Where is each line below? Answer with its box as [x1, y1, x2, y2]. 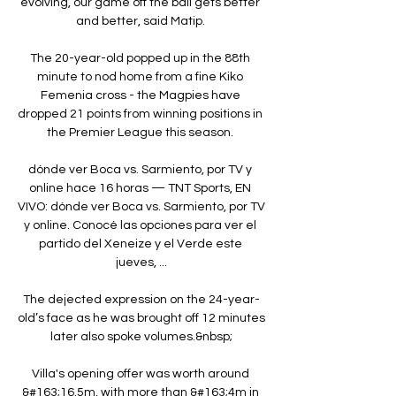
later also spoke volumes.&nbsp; [50, 330, 232, 343]
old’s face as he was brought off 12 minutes [18, 311, 265, 324]
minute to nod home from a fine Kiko [37, 70, 243, 83]
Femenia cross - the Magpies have [40, 88, 240, 102]
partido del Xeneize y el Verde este [38, 237, 242, 250]
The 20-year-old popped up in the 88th [30, 51, 250, 65]
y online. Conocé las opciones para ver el [24, 218, 256, 232]
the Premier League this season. [47, 126, 236, 139]
